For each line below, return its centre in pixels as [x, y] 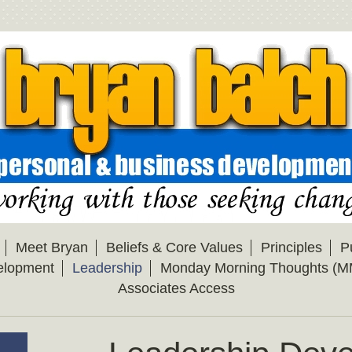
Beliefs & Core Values [174, 247]
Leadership [107, 268]
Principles [291, 247]
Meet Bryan [52, 247]
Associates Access [176, 288]
